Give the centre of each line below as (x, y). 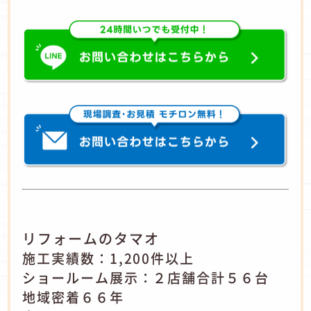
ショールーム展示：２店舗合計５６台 (146, 278)
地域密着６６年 (73, 297)
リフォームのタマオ (91, 239)
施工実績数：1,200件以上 (109, 259)
